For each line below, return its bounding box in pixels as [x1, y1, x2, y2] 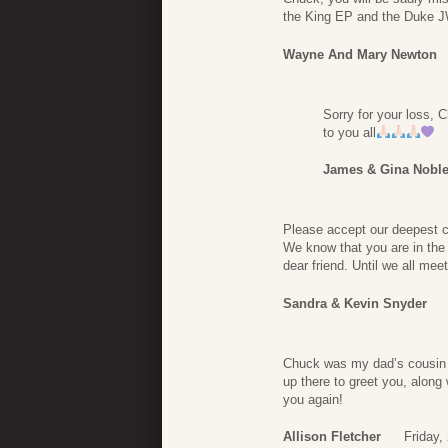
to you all [323, 124, 376, 140]
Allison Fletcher [283, 429, 381, 445]
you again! [283, 391, 343, 407]
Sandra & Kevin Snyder [283, 295, 427, 311]
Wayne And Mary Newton [283, 46, 437, 62]
